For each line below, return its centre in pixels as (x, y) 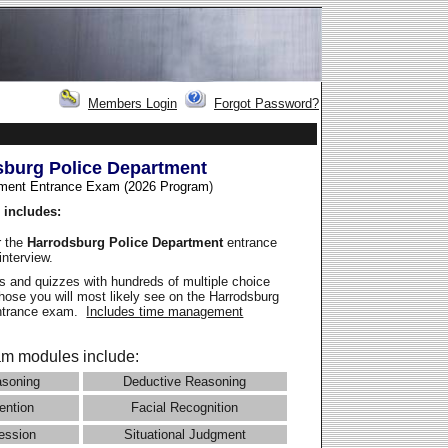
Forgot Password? (266, 104)
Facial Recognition (185, 408)
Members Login (132, 104)
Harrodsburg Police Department (127, 242)
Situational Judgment (184, 435)
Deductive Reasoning (185, 382)
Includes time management (165, 312)
